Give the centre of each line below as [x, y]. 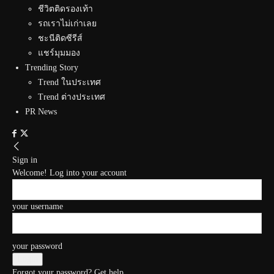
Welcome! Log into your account [69, 173]
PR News [41, 112]
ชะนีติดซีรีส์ [60, 38]
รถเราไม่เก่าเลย [67, 24]
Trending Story [52, 68]
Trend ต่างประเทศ [72, 97]
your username [38, 206]
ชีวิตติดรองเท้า [65, 9]
